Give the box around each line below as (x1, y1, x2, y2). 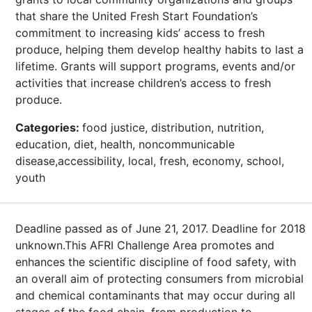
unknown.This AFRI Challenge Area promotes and (15, 237, 274, 252)
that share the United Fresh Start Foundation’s (15, 8, 258, 23)
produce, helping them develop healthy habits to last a (15, 42, 304, 56)
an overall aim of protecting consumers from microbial (15, 271, 304, 286)
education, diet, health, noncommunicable (15, 136, 235, 151)
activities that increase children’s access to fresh (15, 75, 271, 90)
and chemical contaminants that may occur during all (15, 288, 295, 302)
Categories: (15, 120, 82, 134)
